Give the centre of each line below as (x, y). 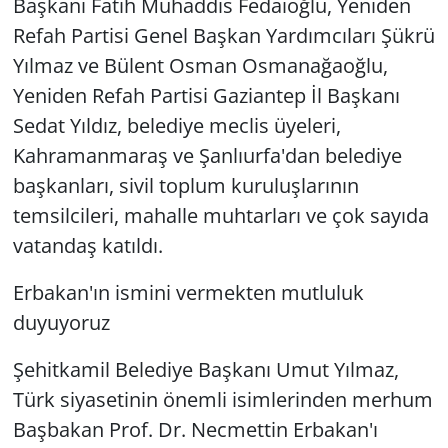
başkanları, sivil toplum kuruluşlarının (185, 185)
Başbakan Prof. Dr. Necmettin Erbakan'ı (195, 429)
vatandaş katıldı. (87, 245)
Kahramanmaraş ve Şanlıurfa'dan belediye (207, 155)
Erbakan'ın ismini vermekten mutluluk (188, 292)
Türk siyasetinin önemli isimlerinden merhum (222, 399)
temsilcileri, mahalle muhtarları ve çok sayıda (220, 215)
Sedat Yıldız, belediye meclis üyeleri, (176, 125)
